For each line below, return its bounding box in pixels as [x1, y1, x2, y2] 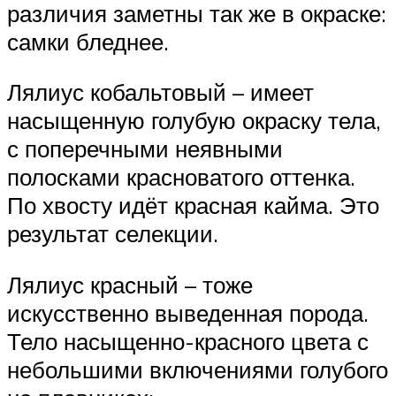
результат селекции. [7, 219, 218, 248]
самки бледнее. [7, 27, 169, 56]
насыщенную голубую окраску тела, [7, 106, 381, 135]
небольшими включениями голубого [7, 354, 388, 384]
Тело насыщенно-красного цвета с [7, 326, 369, 355]
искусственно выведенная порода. [7, 298, 369, 327]
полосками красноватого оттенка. [7, 163, 355, 192]
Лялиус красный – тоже [7, 270, 253, 299]
